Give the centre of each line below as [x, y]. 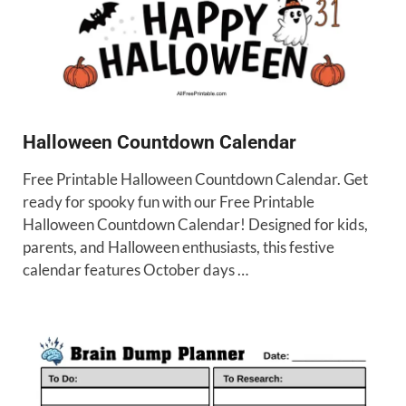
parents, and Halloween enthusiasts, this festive [179, 246]
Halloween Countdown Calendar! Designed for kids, [195, 224]
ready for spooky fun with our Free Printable [169, 201]
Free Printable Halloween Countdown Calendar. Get [195, 179]
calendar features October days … [135, 269]
